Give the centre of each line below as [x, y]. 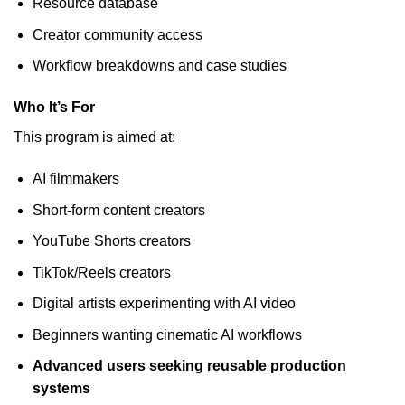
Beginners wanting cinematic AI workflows [167, 334]
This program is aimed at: [94, 137]
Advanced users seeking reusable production [189, 366]
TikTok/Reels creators [101, 272]
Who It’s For [54, 108]
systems [61, 389]
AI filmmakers [75, 178]
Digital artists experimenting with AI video [164, 304]
